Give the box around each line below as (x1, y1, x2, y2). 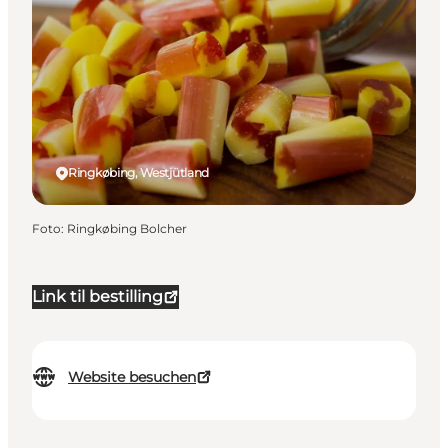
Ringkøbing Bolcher (67, 221, 187, 237)
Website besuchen (68, 368, 196, 387)
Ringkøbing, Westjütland (68, 165, 210, 181)
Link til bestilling (32, 287, 163, 307)
